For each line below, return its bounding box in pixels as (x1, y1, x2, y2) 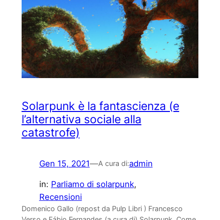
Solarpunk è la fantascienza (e (21, 99, 179, 113)
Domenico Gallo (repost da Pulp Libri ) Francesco (21, 204, 183, 213)
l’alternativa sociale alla (21, 112, 141, 126)
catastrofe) (21, 125, 80, 139)
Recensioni (39, 192, 82, 202)
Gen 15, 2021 (39, 158, 90, 168)
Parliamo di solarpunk (51, 179, 134, 190)
